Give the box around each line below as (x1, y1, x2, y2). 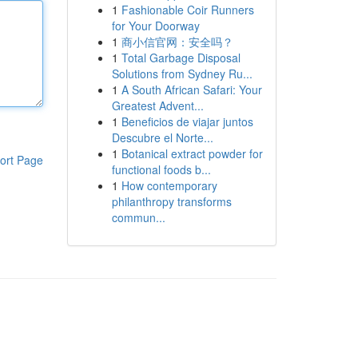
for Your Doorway (111, 18, 200, 34)
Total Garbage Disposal (121, 50, 241, 66)
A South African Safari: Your (121, 82, 262, 97)
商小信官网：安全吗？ (121, 34, 233, 50)
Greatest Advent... (111, 97, 204, 113)
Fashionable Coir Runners (121, 2, 254, 18)
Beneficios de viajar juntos (121, 113, 253, 129)
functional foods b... (111, 161, 211, 177)
